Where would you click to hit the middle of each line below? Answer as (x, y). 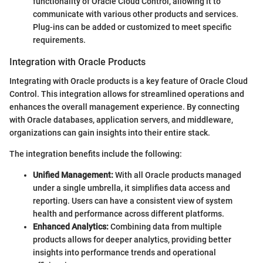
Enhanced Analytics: (71, 226)
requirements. (59, 40)
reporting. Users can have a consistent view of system (133, 200)
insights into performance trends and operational (124, 252)
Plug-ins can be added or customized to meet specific (132, 27)
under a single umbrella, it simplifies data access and (131, 188)
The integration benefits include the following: (96, 154)
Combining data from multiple (165, 226)
